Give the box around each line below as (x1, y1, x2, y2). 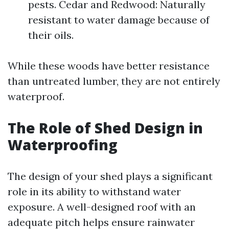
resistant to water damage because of (28, 13, 210, 26)
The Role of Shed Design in (8, 118, 203, 138)
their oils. (28, 29, 74, 41)
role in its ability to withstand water (8, 185, 181, 198)
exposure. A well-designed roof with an (8, 200, 196, 213)
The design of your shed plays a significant (8, 170, 213, 182)
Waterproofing (8, 135, 118, 154)
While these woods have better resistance (8, 59, 210, 72)
